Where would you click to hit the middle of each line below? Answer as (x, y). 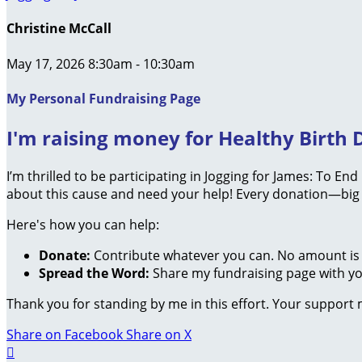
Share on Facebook (65, 334)
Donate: (65, 255)
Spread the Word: (94, 273)
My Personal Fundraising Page (103, 98)
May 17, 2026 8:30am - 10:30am (101, 63)
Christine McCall (59, 29)
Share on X (159, 334)
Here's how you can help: (83, 224)
